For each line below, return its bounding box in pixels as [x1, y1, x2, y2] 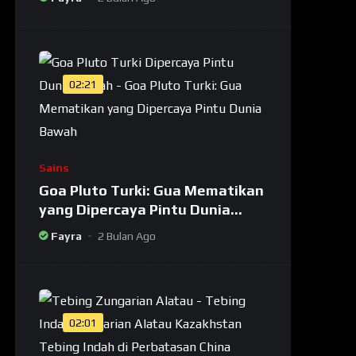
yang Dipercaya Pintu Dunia [39, 200, 231, 218]
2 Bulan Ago [98, 229, 157, 242]
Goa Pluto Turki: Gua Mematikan [39, 181, 265, 199]
